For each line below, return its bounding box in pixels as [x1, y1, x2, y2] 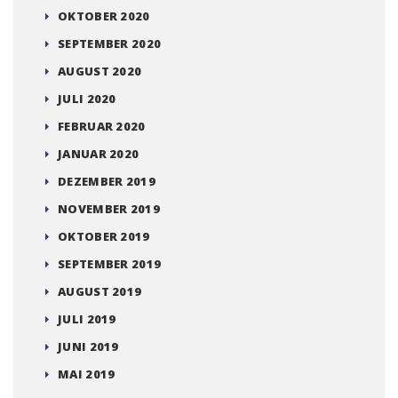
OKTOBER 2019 [58, 228, 150, 245]
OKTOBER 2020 [58, 8, 150, 25]
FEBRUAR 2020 [58, 118, 146, 135]
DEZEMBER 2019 [58, 173, 155, 190]
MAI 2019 [58, 366, 115, 383]
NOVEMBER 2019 [58, 201, 160, 218]
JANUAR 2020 [58, 146, 139, 163]
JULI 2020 [58, 91, 116, 107]
